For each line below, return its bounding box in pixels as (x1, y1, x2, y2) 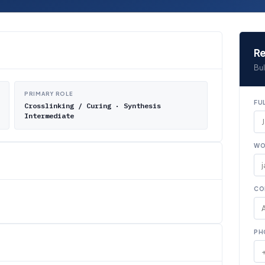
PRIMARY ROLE (24, 91, 73, 97)
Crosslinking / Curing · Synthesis (24, 101, 161, 110)
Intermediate (24, 111, 74, 120)
